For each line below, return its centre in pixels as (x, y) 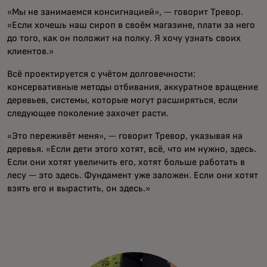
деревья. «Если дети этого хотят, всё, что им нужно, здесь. (132, 149)
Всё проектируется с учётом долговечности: (101, 74)
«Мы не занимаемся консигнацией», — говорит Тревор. (125, 12)
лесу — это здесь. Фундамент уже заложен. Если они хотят (133, 176)
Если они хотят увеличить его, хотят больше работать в (126, 162)
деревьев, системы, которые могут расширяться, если (122, 100)
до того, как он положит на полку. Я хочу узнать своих (124, 38)
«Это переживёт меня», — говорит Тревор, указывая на (125, 136)
